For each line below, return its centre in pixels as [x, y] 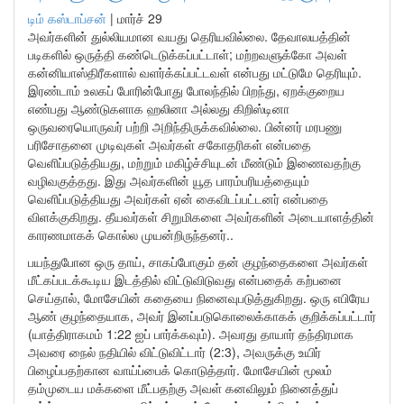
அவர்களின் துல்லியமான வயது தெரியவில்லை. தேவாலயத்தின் [189, 36]
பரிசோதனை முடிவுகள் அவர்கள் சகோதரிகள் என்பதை [170, 144]
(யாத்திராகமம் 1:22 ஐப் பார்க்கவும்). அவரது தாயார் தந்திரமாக [191, 334]
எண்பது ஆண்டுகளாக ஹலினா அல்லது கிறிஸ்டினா [159, 108]
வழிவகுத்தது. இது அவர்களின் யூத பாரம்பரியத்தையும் [169, 180]
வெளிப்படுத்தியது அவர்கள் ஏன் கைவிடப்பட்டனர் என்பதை [178, 198]
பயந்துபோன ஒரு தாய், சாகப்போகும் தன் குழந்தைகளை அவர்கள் [198, 262]
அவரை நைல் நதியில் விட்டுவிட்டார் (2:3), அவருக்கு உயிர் [174, 352]
